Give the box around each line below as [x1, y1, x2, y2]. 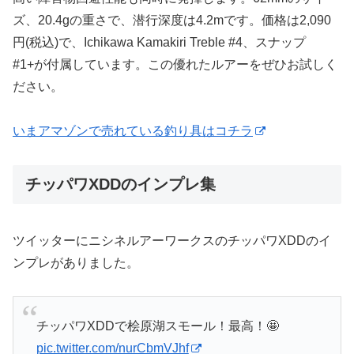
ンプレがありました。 [13, 255, 139, 269]
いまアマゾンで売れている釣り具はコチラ [13, 124, 253, 138]
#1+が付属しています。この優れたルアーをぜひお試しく [13, 57, 337, 71]
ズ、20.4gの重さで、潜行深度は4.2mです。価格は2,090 [13, 13, 331, 27]
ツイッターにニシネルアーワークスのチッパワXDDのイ [13, 233, 331, 247]
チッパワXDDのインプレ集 [25, 175, 216, 194]
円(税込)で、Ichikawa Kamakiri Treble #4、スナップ [13, 35, 306, 49]
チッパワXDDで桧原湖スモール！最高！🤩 [36, 318, 279, 333]
